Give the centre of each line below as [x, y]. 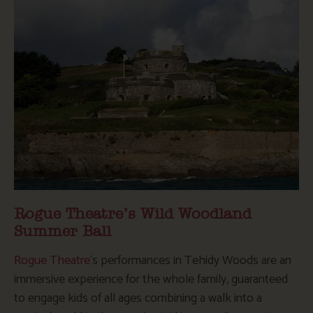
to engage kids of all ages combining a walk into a [138, 298]
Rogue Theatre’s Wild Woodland [133, 214]
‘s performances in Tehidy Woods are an [191, 260]
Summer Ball [63, 231]
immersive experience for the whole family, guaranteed [151, 279]
